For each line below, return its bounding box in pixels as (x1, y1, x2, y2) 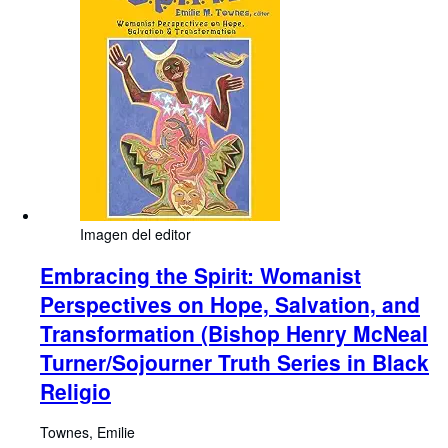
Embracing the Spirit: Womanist (40, 259, 361, 290)
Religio (40, 375, 111, 406)
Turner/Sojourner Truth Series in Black (40, 346, 429, 377)
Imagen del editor (80, 223, 191, 244)
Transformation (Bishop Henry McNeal (40, 317, 428, 348)
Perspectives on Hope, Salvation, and (40, 288, 420, 319)
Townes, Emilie (40, 422, 135, 443)
